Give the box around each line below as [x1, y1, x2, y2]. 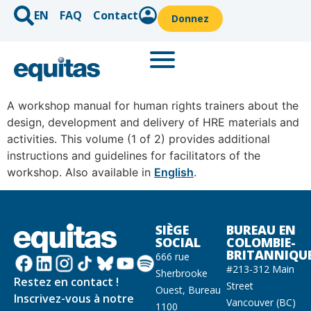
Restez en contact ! [14, 274, 119, 290]
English [154, 165, 194, 179]
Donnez [171, 12, 209, 25]
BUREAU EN [226, 221, 296, 239]
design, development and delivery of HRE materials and [7, 115, 299, 129]
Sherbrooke [155, 267, 208, 280]
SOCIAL [155, 234, 201, 251]
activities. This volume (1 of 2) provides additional [7, 132, 270, 146]
